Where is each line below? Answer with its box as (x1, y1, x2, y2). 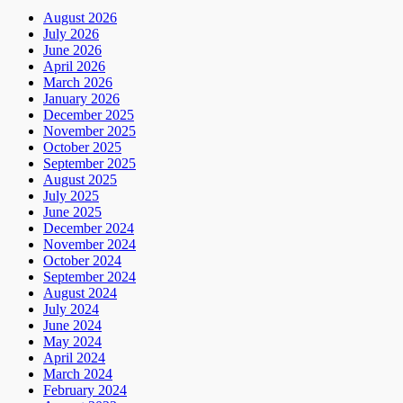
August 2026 (43, 9, 117, 25)
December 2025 (43, 106, 134, 122)
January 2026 (43, 90, 120, 106)
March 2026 (43, 74, 112, 90)
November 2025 (43, 122, 136, 139)
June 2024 (43, 317, 102, 333)
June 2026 (43, 41, 102, 58)
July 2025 (43, 187, 99, 203)
